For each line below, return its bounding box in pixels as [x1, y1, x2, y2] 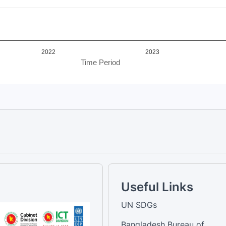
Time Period [81, 58, 120, 67]
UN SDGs [121, 199, 157, 210]
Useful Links [121, 179, 193, 194]
